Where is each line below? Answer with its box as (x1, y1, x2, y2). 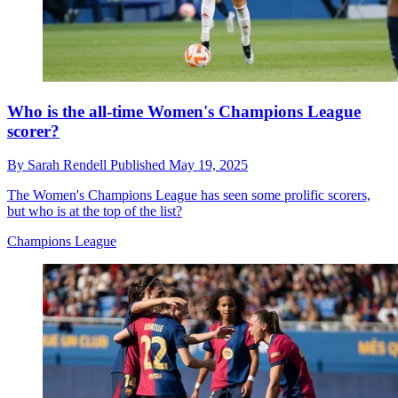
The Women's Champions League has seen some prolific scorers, (7, 187, 370, 203)
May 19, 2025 (169, 157, 248, 173)
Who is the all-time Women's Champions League (7, 101, 361, 121)
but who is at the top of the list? (7, 203, 182, 219)
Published (110, 157, 169, 173)
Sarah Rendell (28, 157, 110, 173)
